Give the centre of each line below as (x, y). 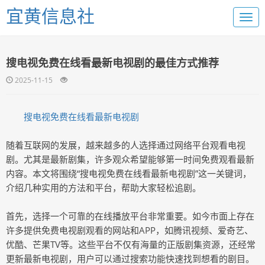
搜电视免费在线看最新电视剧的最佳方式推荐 (112, 63)
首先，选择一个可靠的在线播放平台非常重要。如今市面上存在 (130, 216)
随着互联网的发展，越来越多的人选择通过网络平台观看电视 (126, 145)
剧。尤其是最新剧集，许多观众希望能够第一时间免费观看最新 (130, 159)
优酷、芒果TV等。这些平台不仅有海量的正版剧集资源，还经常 (131, 244)
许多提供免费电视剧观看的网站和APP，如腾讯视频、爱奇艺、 (130, 230)
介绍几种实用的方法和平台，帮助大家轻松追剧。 (104, 188)
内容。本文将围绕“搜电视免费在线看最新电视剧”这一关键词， (129, 173)
